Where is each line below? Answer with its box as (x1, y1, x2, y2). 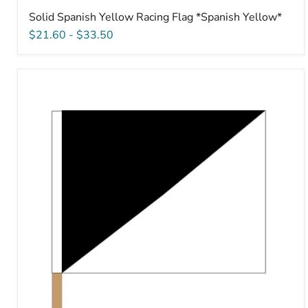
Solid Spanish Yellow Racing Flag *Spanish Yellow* (29, 9, 282, 25)
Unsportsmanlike (28, 78, 113, 93)
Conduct (28, 90, 69, 106)
